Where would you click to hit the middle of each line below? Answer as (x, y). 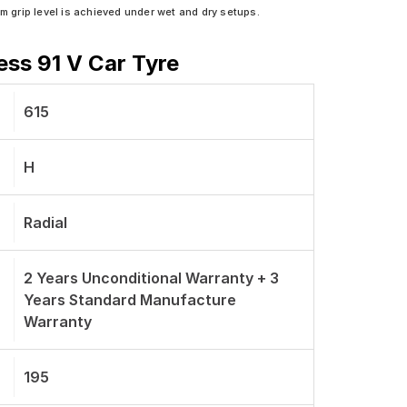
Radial (45, 223)
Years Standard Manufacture (130, 300)
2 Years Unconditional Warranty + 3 (151, 278)
